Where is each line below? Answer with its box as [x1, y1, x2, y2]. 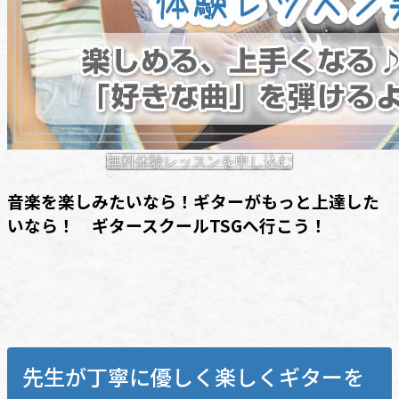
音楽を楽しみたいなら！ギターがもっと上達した [7, 188, 379, 213]
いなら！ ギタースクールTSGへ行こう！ [7, 212, 327, 237]
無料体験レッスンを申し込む [107, 153, 292, 169]
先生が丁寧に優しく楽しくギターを [21, 360, 364, 392]
